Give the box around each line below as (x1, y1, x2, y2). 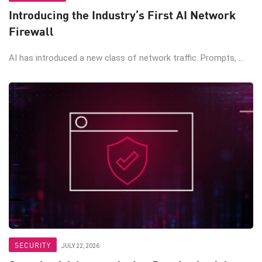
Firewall (9, 22, 54, 40)
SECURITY (15, 240, 51, 250)
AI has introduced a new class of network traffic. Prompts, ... (9, 53, 244, 64)
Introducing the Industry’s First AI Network (9, 6, 236, 23)
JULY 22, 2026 (61, 243, 99, 250)
